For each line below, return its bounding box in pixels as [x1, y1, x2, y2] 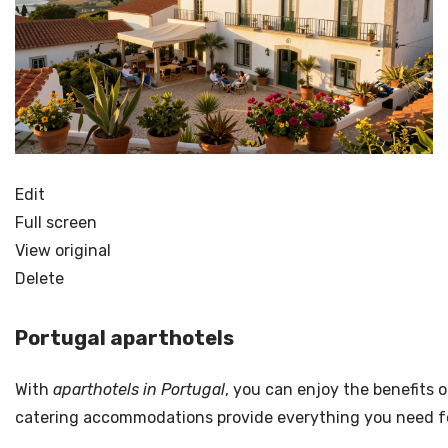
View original [15, 241, 111, 261]
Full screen [15, 213, 97, 233]
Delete [15, 269, 64, 289]
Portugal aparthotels [15, 325, 234, 350]
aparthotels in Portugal [53, 379, 225, 399]
